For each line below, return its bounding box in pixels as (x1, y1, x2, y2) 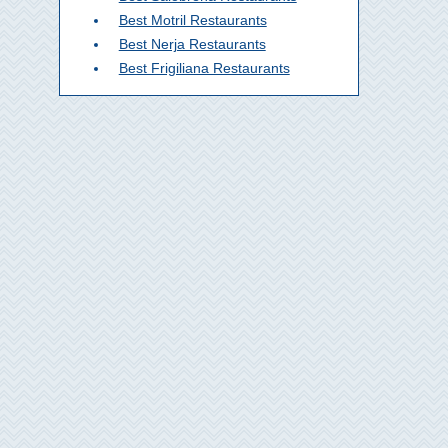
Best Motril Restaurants (118, 11, 267, 28)
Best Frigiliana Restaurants (118, 59, 290, 76)
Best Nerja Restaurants (118, 35, 266, 52)
